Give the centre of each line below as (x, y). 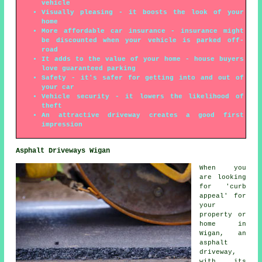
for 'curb (223, 186)
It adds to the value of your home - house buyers (143, 59)
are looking (223, 177)
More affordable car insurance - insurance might (143, 31)
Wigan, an (223, 233)
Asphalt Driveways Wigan (63, 151)
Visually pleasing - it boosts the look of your (143, 12)
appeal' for (223, 196)
